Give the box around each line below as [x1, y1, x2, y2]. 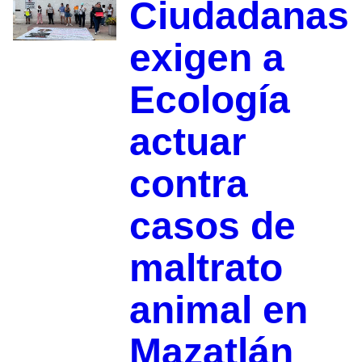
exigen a [128, 36, 284, 80]
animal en [128, 288, 308, 332]
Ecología [128, 78, 290, 122]
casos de [128, 204, 296, 248]
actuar [128, 120, 246, 164]
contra [128, 162, 248, 206]
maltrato [128, 246, 283, 290]
